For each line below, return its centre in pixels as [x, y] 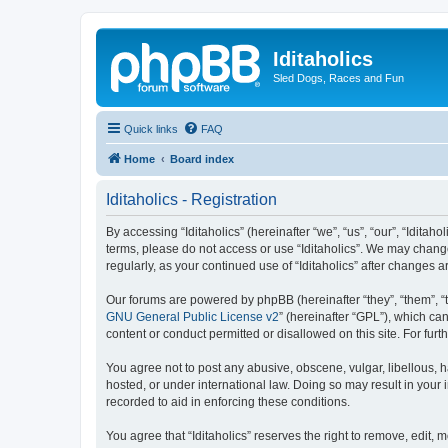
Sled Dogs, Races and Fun [338, 78]
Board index [202, 158]
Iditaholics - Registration [191, 199]
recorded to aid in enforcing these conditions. [228, 401]
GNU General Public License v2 [192, 316]
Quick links [151, 128]
